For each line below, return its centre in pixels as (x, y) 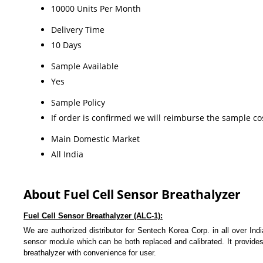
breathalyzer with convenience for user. (91, 253)
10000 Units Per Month (96, 9)
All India (67, 154)
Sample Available (85, 66)
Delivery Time (78, 30)
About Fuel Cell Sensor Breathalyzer (132, 195)
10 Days (66, 45)
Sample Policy (78, 103)
